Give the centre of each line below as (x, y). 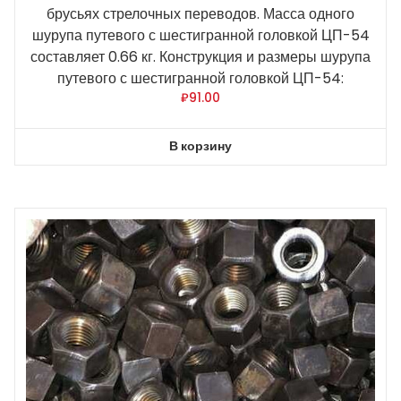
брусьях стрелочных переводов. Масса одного (200, 13)
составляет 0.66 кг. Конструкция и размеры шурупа (200, 56)
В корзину (200, 146)
